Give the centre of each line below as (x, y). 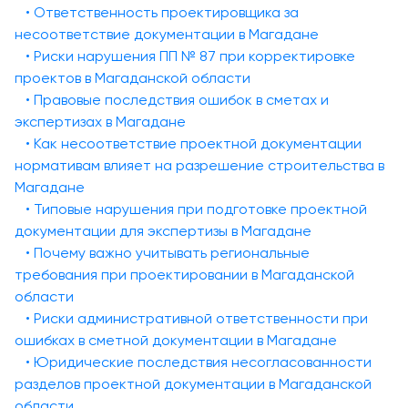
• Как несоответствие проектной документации (194, 143)
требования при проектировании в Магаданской (184, 274)
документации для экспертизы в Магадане (163, 230)
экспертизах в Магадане (100, 121)
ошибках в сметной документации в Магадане (176, 340)
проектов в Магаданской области (133, 77)
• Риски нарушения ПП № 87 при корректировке (190, 56)
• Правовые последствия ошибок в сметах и (177, 99)
